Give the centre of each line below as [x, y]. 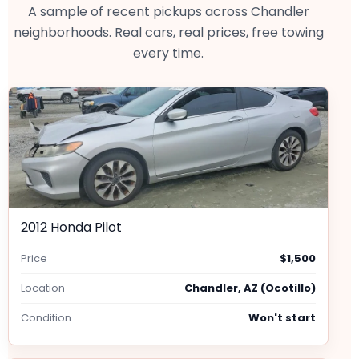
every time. [168, 54]
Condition [46, 318]
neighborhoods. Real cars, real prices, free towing [168, 33]
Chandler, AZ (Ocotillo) [250, 288]
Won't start [282, 318]
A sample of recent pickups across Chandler [168, 12]
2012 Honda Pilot [71, 228]
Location [43, 288]
